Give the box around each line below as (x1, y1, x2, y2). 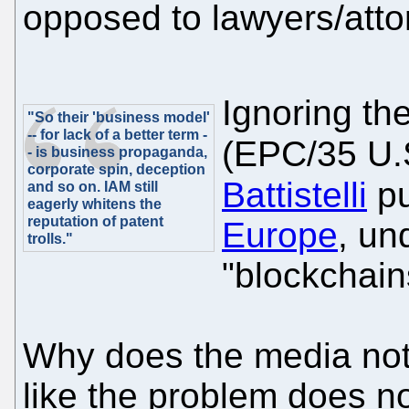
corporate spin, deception (27, 162, 205, 178)
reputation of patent (27, 214, 163, 230)
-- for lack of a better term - (27, 127, 207, 143)
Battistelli (222, 175, 367, 215)
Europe (222, 215, 338, 256)
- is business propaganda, (27, 144, 207, 161)
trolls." (27, 231, 73, 247)
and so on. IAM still (27, 179, 158, 195)
